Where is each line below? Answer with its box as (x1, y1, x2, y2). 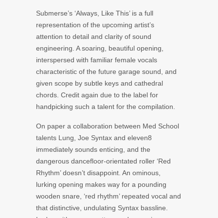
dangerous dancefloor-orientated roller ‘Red (36, 157, 171, 165)
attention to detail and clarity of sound (36, 32, 151, 40)
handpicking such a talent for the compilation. (36, 102, 175, 110)
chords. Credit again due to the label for (36, 91, 158, 99)
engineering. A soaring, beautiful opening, (36, 44, 163, 52)
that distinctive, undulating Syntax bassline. (36, 203, 168, 212)
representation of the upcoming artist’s (36, 20, 154, 29)
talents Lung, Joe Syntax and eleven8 (36, 133, 152, 142)
